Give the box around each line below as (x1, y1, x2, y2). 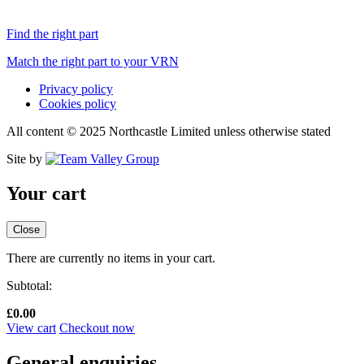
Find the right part (6, 27, 98, 41)
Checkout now (59, 320, 135, 335)
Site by (6, 152, 45, 167)
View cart (6, 320, 56, 335)
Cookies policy (39, 97, 116, 111)
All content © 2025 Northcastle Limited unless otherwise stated (6, 124, 331, 139)
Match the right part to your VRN (6, 54, 179, 69)
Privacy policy (39, 82, 113, 97)
